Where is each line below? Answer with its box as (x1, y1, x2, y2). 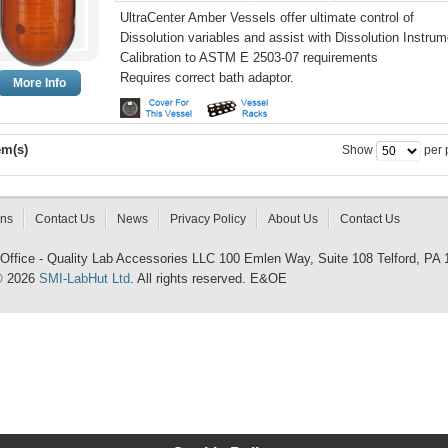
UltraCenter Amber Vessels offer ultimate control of (120, 10, 414, 25)
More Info (12, 76, 66, 90)
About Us (268, 212, 318, 226)
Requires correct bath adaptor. (120, 70, 294, 85)
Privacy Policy (170, 212, 246, 226)
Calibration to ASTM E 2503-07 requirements (120, 50, 378, 65)
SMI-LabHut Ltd (39, 271, 130, 286)
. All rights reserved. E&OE (130, 271, 287, 286)
